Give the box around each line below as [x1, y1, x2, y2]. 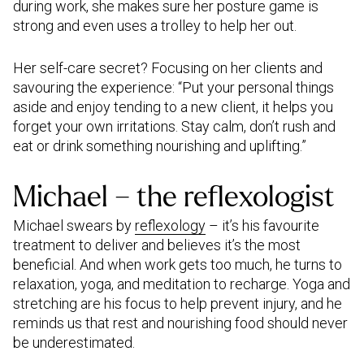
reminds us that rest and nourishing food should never [13, 314, 348, 331]
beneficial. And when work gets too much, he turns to [13, 256, 342, 273]
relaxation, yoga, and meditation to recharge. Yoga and [13, 275, 350, 292]
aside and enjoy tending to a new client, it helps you [13, 98, 333, 115]
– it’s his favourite [206, 217, 319, 234]
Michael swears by [13, 217, 135, 234]
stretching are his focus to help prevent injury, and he [13, 295, 342, 312]
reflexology [135, 217, 206, 234]
